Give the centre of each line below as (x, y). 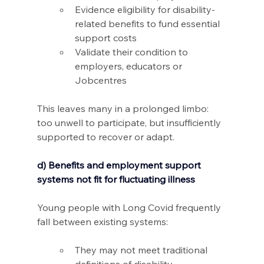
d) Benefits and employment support (120, 165)
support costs (107, 38)
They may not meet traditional (142, 250)
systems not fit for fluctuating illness (116, 179)
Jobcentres (102, 80)
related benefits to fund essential (148, 24)
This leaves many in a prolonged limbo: (124, 109)
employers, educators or (129, 66)
